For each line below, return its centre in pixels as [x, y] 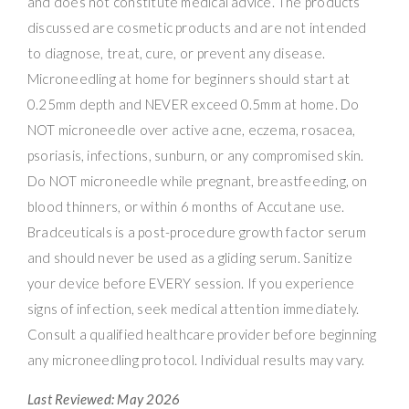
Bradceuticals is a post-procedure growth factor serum [197, 231]
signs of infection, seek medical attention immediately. [194, 308]
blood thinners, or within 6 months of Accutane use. [186, 206]
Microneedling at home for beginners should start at [189, 78]
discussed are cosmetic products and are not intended [197, 27]
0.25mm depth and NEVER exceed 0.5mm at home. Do [194, 104]
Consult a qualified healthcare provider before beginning [202, 334]
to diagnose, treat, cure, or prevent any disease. [177, 52]
